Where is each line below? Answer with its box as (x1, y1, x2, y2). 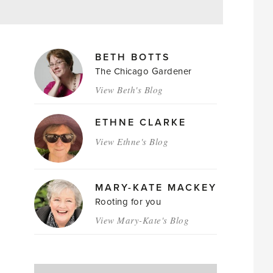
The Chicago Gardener (94, 66, 192, 77)
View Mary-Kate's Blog (94, 214, 190, 226)
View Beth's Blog (94, 83, 163, 96)
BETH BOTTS (94, 51, 171, 63)
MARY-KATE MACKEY (94, 182, 217, 194)
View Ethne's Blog (94, 135, 169, 147)
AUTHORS (33, 54, 102, 68)
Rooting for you (94, 196, 161, 207)
